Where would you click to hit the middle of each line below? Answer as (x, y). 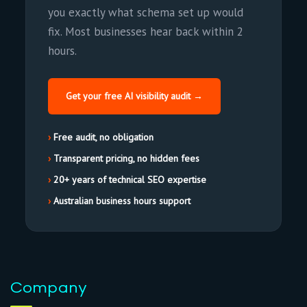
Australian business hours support (122, 201)
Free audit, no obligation (104, 137)
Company (49, 287)
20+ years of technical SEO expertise (130, 180)
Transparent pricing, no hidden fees (127, 158)
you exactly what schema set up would (146, 12)
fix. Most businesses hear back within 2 (146, 32)
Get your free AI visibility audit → (135, 96)
